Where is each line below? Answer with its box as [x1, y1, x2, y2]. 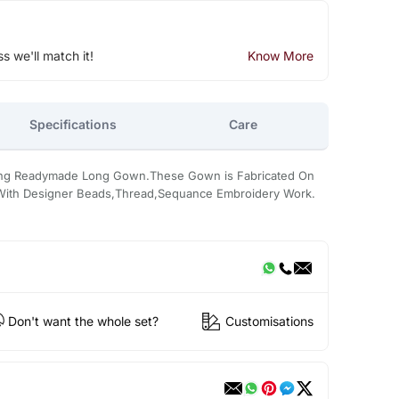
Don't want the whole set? [7, 313, 159, 330]
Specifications [29, 117, 118, 133]
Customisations [224, 313, 313, 330]
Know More [247, 47, 313, 63]
